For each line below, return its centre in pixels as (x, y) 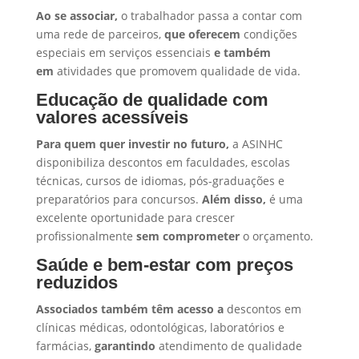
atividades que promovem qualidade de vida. (177, 71)
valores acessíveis (112, 117)
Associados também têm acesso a (129, 309)
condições (268, 34)
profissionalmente (86, 236)
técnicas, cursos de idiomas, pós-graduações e (160, 180)
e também (242, 52)
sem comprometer (188, 236)
